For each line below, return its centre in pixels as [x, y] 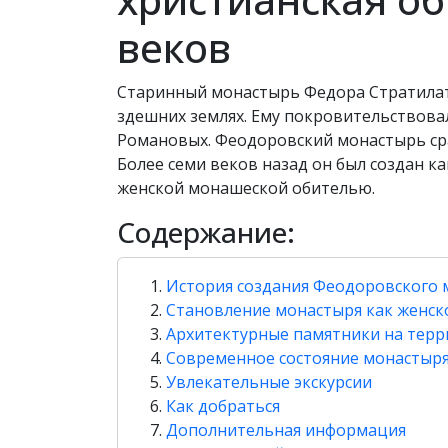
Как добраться [223, 406]
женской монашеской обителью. [246, 188]
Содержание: [206, 232]
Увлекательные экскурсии [269, 382]
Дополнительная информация [286, 430]
